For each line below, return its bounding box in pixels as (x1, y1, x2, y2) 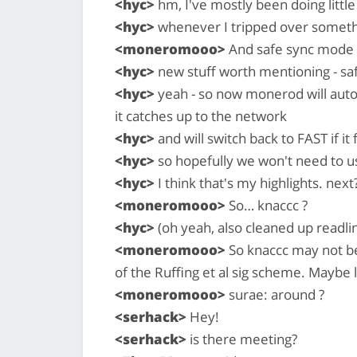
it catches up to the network (115, 106, 287, 125)
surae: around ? (226, 284, 324, 304)
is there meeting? (186, 329, 297, 348)
